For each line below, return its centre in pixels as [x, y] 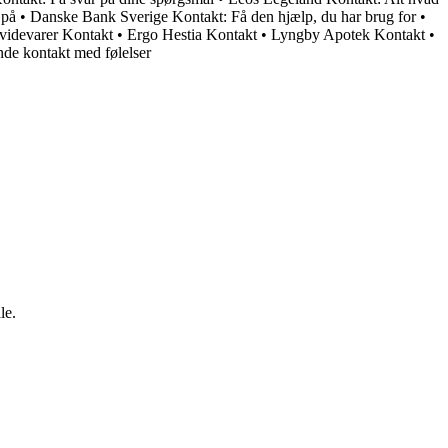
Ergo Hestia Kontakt [192, 35]
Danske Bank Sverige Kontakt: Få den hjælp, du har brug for [223, 17]
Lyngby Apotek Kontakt [348, 35]
